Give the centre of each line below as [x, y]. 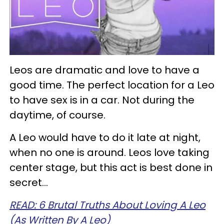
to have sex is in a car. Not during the [102, 100]
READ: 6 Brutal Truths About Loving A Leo [107, 205]
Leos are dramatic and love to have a [104, 70]
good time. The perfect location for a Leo [112, 85]
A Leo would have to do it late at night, [105, 137]
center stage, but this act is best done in [111, 167]
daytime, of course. [57, 115]
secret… [29, 182]
